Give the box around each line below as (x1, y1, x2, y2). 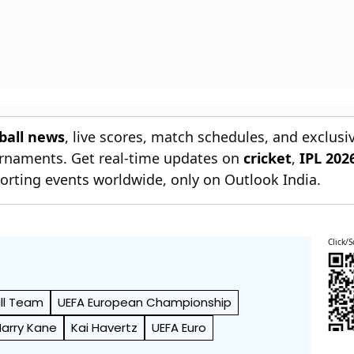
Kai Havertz (71, 318, 138, 336)
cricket (243, 148, 292, 168)
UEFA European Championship (58, 293, 232, 311)
